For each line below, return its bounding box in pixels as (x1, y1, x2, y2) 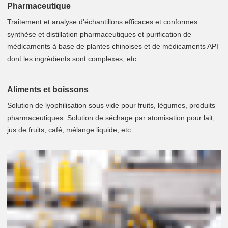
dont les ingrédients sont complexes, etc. (7, 54, 138, 63)
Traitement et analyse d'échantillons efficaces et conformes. (7, 18, 199, 26)
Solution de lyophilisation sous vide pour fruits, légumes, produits (7, 101, 215, 110)
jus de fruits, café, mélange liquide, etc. (7, 126, 133, 134)
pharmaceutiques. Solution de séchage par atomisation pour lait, (7, 113, 215, 122)
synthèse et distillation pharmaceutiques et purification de (7, 30, 191, 39)
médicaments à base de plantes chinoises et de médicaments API (7, 42, 218, 51)
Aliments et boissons (7, 84, 89, 94)
